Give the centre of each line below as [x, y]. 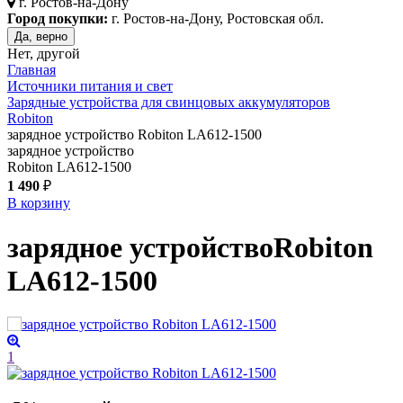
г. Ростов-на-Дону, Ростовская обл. [216, 19]
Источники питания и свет [90, 86]
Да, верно [41, 37]
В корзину [39, 203]
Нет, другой [44, 54]
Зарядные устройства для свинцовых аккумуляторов [169, 103]
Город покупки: [58, 19]
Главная [31, 70]
